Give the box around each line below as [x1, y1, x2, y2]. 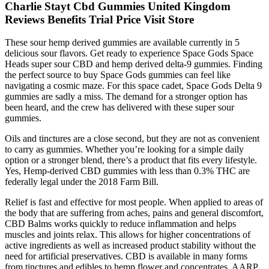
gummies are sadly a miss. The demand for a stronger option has [5, 91, 247, 102]
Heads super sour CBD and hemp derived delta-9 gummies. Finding [5, 59, 262, 70]
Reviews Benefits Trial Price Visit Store [5, 13, 194, 26]
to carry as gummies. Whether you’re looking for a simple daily [5, 144, 244, 155]
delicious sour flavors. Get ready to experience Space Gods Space [5, 48, 253, 59]
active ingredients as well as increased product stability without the [5, 240, 256, 251]
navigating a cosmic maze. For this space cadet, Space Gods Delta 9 [5, 80, 262, 91]
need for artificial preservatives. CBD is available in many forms [5, 251, 247, 262]
